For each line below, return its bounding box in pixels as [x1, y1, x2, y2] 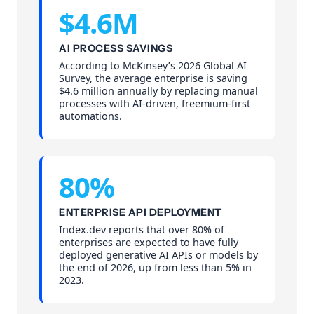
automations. [59, 109, 122, 123]
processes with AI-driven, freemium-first [59, 97, 250, 111]
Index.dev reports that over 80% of [59, 223, 224, 237]
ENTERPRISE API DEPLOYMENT [59, 206, 222, 219]
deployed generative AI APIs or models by [59, 248, 258, 262]
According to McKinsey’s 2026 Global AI [59, 59, 247, 73]
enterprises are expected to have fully [59, 235, 238, 250]
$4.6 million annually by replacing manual [59, 84, 258, 98]
